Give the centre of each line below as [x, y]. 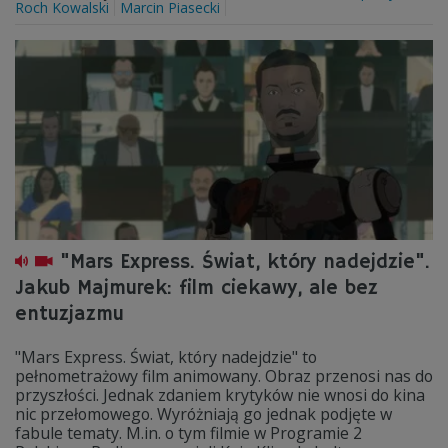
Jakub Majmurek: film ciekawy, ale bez [196, 288]
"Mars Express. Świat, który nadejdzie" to [166, 357]
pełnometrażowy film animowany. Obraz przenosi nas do [224, 376]
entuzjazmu [69, 314]
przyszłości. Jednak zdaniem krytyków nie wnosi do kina [220, 395]
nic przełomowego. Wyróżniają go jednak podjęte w [203, 414]
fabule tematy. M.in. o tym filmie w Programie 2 [188, 433]
